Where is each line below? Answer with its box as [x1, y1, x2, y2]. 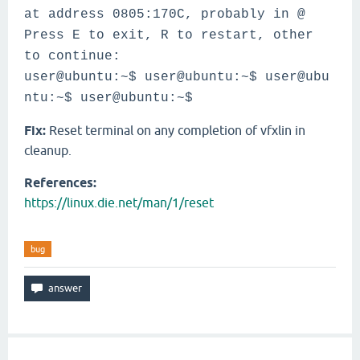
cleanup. [24, 143, 72, 157]
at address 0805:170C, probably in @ [24, 7, 305, 22]
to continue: [24, 49, 121, 63]
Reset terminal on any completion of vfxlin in [46, 123, 305, 137]
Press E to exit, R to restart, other [24, 28, 313, 43]
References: [24, 175, 96, 190]
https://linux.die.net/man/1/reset [24, 195, 214, 210]
